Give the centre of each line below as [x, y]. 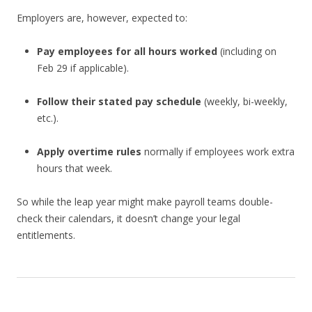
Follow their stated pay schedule [119, 102]
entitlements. [46, 235]
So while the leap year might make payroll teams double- [145, 202]
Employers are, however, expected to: [102, 18]
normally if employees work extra [218, 152]
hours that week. [74, 169]
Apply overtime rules [89, 152]
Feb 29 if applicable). [83, 68]
